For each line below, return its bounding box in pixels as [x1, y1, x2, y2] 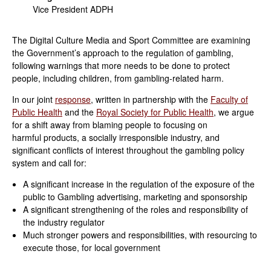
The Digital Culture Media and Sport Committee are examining [12, 34, 250, 46]
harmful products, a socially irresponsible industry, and [12, 131, 220, 143]
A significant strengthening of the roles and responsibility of [23, 203, 248, 215]
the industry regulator [23, 216, 105, 228]
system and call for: [12, 157, 87, 169]
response [55, 93, 91, 105]
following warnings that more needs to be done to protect [12, 59, 230, 71]
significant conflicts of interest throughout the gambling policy [12, 144, 244, 156]
